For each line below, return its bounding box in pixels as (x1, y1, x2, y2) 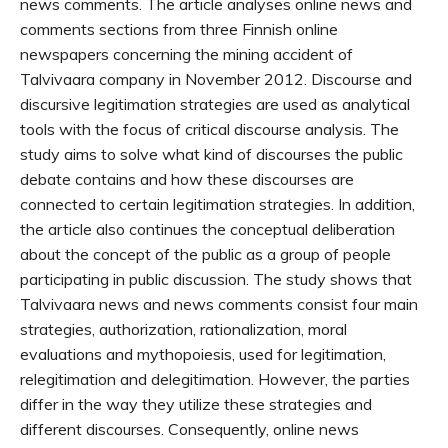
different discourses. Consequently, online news (20, 419, 359, 439)
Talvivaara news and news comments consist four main (20, 294, 418, 314)
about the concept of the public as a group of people (20, 244, 391, 264)
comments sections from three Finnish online (20, 19, 338, 39)
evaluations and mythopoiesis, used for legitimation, (20, 344, 386, 364)
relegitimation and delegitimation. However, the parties (20, 369, 410, 389)
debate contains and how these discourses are (20, 169, 354, 189)
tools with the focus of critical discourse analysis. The (20, 119, 399, 139)
